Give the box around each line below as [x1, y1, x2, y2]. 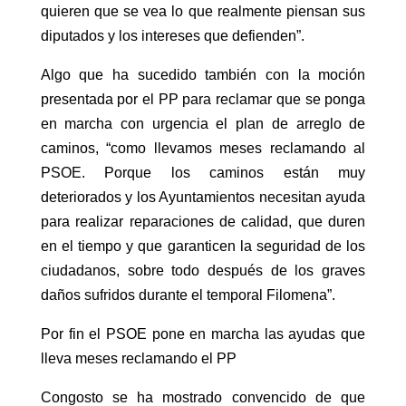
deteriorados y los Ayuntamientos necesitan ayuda [40, 188, 366, 205]
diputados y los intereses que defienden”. [40, 27, 304, 43]
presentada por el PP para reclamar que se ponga [40, 91, 366, 107]
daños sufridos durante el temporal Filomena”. [40, 286, 335, 303]
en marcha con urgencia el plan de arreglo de [40, 115, 366, 131]
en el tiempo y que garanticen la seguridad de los [40, 237, 366, 254]
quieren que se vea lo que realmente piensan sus [40, 3, 366, 19]
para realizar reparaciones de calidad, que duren [40, 213, 366, 229]
